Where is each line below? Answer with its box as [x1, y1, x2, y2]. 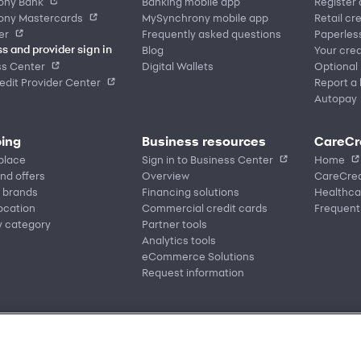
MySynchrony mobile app [141, 10, 268, 24]
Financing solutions [141, 184, 239, 198]
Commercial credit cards [141, 200, 268, 214]
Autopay [313, 90, 357, 105]
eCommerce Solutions [141, 248, 255, 263]
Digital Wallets [141, 58, 214, 73]
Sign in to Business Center [141, 151, 273, 166]
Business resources [141, 133, 266, 149]
